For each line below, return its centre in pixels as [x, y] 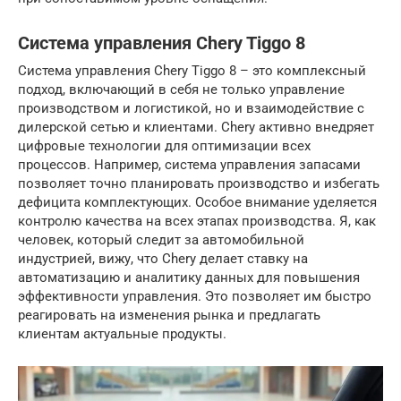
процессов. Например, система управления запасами [189, 165]
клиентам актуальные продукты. [122, 334]
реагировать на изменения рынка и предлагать [169, 315]
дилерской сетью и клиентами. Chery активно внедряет [196, 127]
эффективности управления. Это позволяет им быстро [195, 296]
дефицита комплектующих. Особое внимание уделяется [197, 202]
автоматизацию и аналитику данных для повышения [189, 277]
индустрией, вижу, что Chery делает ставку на [163, 259]
